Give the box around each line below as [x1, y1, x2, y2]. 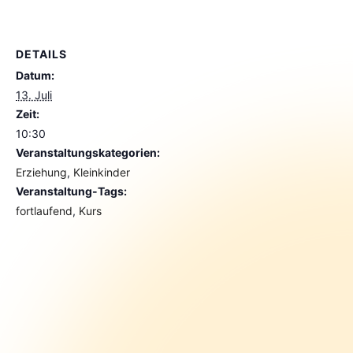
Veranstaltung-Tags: [16, 184, 127, 198]
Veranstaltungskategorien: [16, 146, 160, 159]
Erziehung [16, 165, 67, 179]
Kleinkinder [73, 165, 130, 179]
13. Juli [16, 88, 52, 102]
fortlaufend [16, 204, 72, 217]
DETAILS [16, 47, 67, 61]
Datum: [16, 69, 54, 82]
